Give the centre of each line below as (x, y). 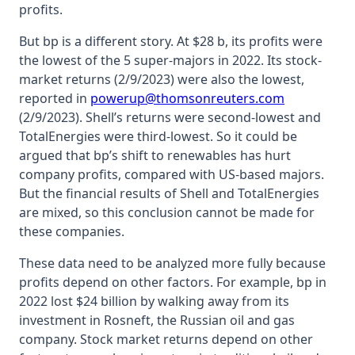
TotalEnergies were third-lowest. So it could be (158, 136)
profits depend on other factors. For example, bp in (173, 282)
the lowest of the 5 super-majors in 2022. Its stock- (170, 60)
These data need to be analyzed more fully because (172, 263)
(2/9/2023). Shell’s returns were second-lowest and (170, 117)
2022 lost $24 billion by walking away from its (154, 301)
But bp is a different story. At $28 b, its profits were (171, 41)
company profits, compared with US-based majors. (172, 174)
